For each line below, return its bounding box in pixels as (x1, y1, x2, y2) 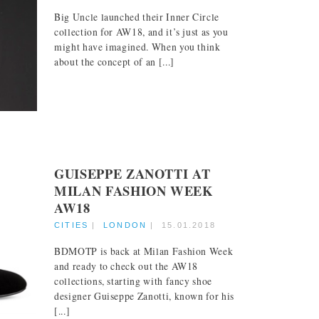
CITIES (54, 220, 89, 229)
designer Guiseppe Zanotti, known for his (54, 288, 234, 303)
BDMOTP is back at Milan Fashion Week (54, 244, 234, 258)
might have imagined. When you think (54, 40, 221, 54)
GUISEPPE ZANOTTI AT (54, 163, 211, 183)
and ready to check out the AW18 (54, 258, 199, 273)
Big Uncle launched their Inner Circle (54, 10, 220, 24)
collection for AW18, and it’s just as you (54, 25, 229, 39)
